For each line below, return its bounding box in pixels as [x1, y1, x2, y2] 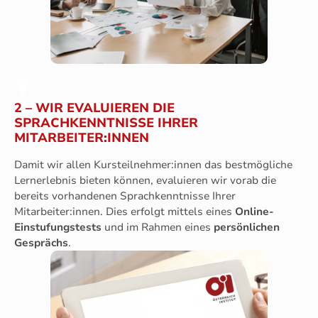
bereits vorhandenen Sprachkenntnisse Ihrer [14, 188, 236, 203]
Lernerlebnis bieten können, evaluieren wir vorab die [14, 172, 276, 187]
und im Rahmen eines [102, 219, 214, 234]
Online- [235, 204, 274, 219]
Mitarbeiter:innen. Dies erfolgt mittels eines [14, 204, 235, 219]
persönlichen [214, 219, 280, 234]
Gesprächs [14, 235, 68, 250]
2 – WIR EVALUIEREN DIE [14, 99, 175, 116]
